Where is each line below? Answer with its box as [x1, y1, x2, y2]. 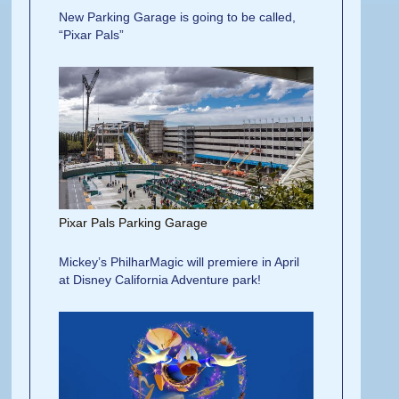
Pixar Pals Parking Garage [59, 216, 208, 231]
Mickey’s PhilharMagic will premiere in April [59, 255, 300, 270]
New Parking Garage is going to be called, [59, 10, 297, 25]
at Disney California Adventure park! [59, 273, 262, 288]
